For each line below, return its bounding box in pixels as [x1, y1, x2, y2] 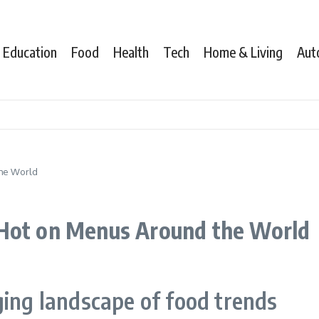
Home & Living [204, 43, 283, 61]
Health [113, 43, 149, 61]
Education [3, 43, 57, 61]
